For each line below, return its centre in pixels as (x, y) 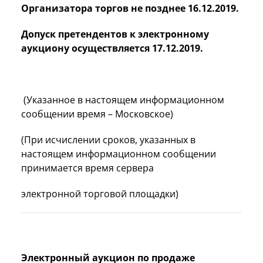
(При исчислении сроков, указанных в (108, 139)
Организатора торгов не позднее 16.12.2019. (130, 8)
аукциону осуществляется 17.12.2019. (112, 48)
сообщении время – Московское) (97, 114)
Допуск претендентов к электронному (115, 34)
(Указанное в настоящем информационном (123, 100)
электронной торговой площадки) (100, 193)
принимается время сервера (87, 168)
